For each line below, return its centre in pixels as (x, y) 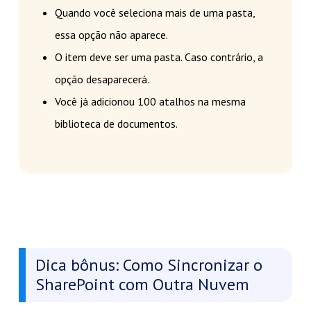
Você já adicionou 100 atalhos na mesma (150, 101)
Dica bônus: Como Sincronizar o (149, 264)
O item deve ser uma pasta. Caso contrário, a (159, 57)
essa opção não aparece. (111, 34)
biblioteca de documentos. (116, 123)
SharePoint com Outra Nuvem (142, 284)
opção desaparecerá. (102, 79)
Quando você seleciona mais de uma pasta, (154, 12)
